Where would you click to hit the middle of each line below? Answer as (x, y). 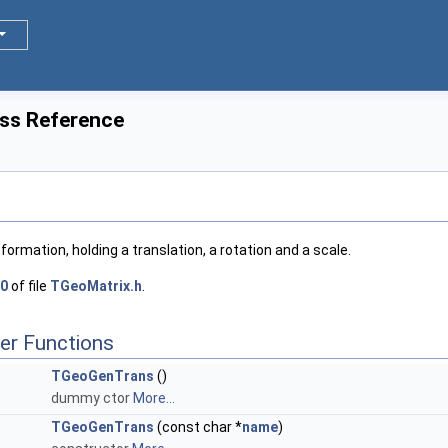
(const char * (198, 427)
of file (29, 286)
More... (154, 398)
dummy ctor (92, 398)
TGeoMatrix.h (96, 286)
